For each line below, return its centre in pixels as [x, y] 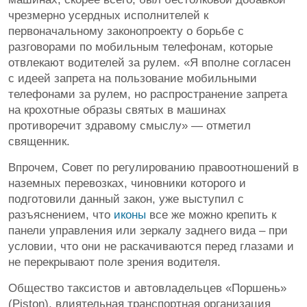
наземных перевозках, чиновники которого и [127, 183]
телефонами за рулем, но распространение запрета [148, 94]
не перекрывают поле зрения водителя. [114, 262]
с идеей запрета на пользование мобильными [133, 78]
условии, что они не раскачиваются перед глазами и [151, 246]
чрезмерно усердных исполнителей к [108, 15]
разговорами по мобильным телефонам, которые [140, 47]
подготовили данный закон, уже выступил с [126, 199]
